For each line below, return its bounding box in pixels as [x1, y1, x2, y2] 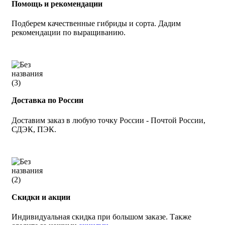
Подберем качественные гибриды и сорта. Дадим [12, 19, 181, 28]
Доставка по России [12, 96, 83, 105]
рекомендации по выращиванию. [12, 28, 126, 37]
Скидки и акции [12, 192, 70, 201]
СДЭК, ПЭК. [12, 125, 56, 134]
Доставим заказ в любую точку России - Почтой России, [12, 116, 205, 125]
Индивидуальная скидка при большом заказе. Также [12, 212, 191, 221]
